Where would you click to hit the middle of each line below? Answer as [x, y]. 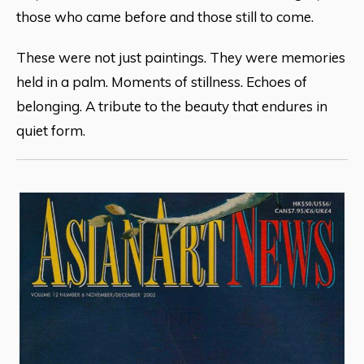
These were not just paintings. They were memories [181, 58]
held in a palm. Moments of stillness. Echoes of [162, 82]
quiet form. [51, 131]
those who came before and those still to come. [165, 17]
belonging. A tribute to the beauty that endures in [172, 106]
